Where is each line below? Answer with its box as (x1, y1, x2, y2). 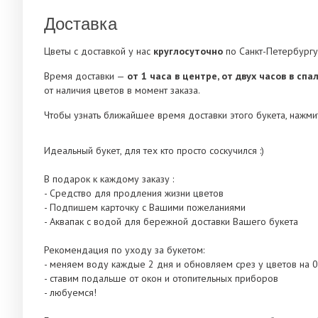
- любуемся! (44, 286, 97, 300)
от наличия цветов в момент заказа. (44, 84, 200, 97)
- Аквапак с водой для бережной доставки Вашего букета (44, 215, 298, 229)
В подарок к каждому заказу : (44, 172, 174, 186)
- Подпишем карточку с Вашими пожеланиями (44, 201, 246, 214)
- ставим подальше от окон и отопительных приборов (44, 272, 278, 285)
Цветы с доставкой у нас (44, 45, 153, 58)
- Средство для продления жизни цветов (44, 187, 224, 200)
